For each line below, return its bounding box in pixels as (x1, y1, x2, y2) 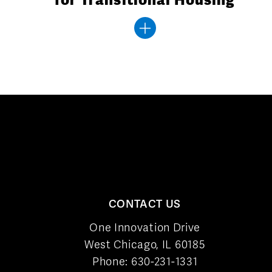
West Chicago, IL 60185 (84, 237, 206, 251)
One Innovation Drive (89, 220, 201, 234)
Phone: (92, 254, 131, 268)
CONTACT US (109, 196, 182, 211)
